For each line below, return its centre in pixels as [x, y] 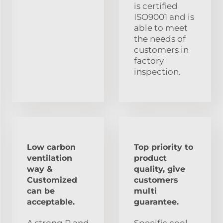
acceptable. [51, 202]
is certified [156, 6]
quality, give [160, 169]
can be [41, 191]
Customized [52, 180]
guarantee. [156, 202]
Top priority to [164, 147]
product [150, 158]
